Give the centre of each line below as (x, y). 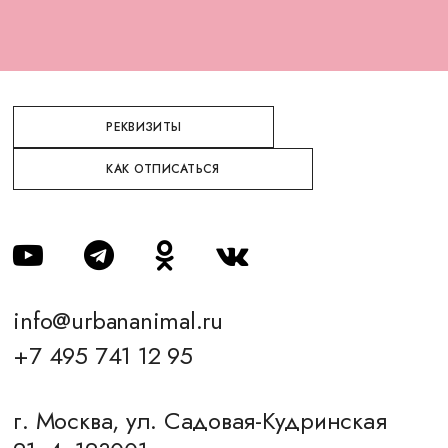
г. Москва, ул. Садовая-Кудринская (200, 420)
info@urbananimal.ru (118, 320)
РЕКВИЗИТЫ (144, 127)
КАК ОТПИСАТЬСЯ (163, 169)
